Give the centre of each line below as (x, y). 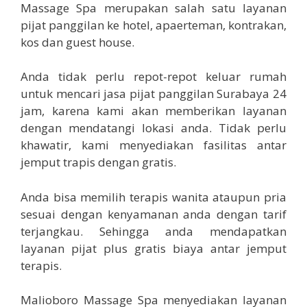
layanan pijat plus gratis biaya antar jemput (153, 248)
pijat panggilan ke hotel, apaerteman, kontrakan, (153, 25)
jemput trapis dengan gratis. (98, 162)
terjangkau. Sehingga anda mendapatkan (153, 231)
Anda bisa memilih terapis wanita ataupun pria (153, 197)
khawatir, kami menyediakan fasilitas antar (153, 145)
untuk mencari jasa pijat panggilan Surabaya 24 (153, 94)
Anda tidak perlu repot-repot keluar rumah (153, 77)
